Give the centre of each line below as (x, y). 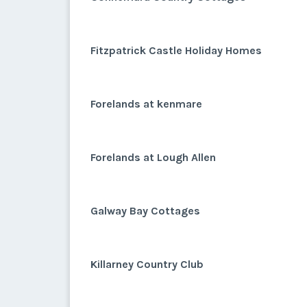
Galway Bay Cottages (145, 211)
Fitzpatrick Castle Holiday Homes (176, 50)
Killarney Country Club (147, 264)
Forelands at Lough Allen (153, 157)
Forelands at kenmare (146, 104)
